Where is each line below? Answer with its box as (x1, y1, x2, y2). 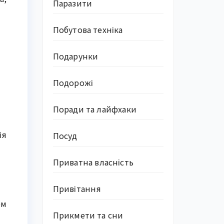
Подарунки (52, 50, 98, 62)
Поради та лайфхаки (52, 103, 137, 115)
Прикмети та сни (52, 209, 123, 221)
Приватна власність (52, 156, 134, 168)
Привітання (52, 182, 101, 194)
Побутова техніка (52, 23, 123, 35)
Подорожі (52, 76, 93, 88)
